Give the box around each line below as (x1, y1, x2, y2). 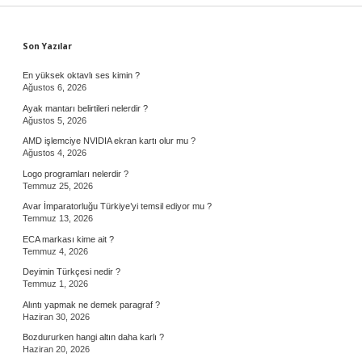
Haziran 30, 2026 (23, 311, 90, 322)
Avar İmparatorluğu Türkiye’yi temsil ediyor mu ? (23, 201, 212, 211)
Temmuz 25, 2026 (23, 180, 93, 191)
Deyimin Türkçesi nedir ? (23, 267, 120, 276)
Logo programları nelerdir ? (23, 168, 128, 179)
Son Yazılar (23, 40, 72, 52)
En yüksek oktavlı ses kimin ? (23, 70, 140, 80)
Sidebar (22, 38, 120, 74)
